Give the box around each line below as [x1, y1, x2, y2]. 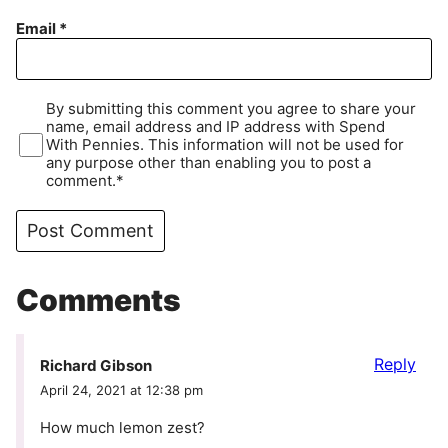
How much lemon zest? [40, 417, 205, 437]
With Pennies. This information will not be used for [46, 135, 405, 155]
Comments [16, 282, 181, 319]
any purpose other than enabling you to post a [46, 153, 372, 173]
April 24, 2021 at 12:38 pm [40, 381, 203, 398]
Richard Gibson [40, 355, 152, 375]
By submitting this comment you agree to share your [46, 99, 417, 119]
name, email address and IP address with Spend [46, 117, 386, 137]
